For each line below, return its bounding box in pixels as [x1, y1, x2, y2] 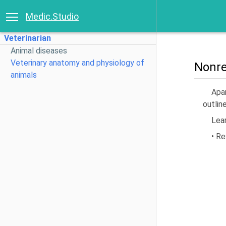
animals [11, 70, 37, 80]
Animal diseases [11, 46, 67, 55]
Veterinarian [4, 33, 51, 43]
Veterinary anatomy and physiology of [11, 58, 144, 68]
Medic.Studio [26, 11, 79, 22]
